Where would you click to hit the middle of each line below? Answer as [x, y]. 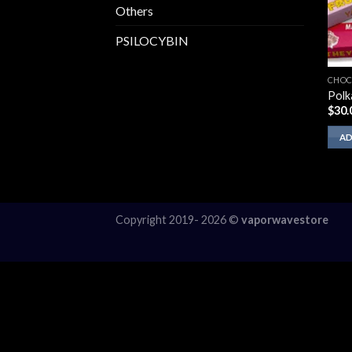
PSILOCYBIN [152, 41]
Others [134, 11]
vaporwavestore [285, 220]
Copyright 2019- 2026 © [178, 220]
